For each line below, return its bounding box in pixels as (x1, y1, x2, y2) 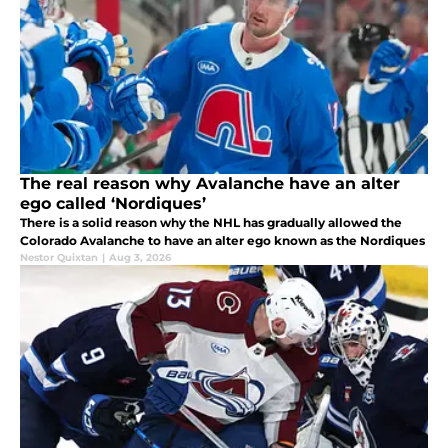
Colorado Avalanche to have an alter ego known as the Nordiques (20, 233, 425, 249)
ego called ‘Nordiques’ (20, 194, 206, 214)
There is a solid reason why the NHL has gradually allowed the (20, 215, 402, 231)
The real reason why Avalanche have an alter (20, 174, 400, 194)
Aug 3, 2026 (109, 251, 171, 265)
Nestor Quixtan (20, 251, 98, 265)
